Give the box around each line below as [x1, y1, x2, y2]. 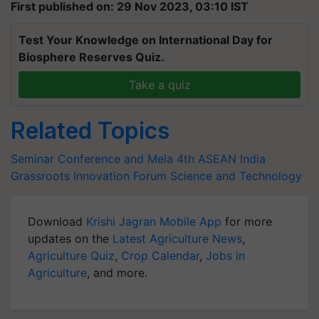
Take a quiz [128, 78, 191, 92]
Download [28, 214, 86, 229]
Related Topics [11, 117, 169, 145]
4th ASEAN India [177, 152, 266, 166]
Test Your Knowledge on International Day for [19, 33, 273, 47]
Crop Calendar [121, 249, 199, 263]
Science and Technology [170, 169, 302, 183]
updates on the [28, 231, 113, 246]
